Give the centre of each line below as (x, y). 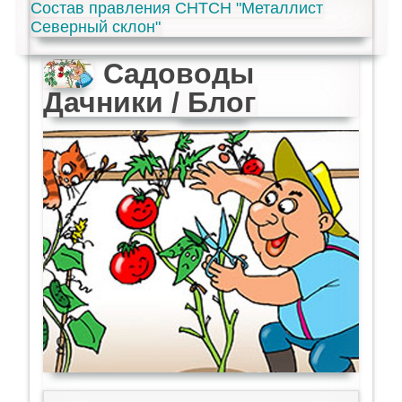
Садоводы (179, 74)
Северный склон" (96, 27)
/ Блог (214, 103)
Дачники (108, 103)
